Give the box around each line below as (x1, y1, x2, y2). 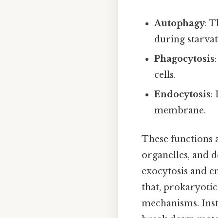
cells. (154, 70, 176, 81)
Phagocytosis (154, 54, 215, 65)
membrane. (154, 105, 206, 116)
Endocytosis (154, 89, 211, 100)
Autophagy (154, 18, 205, 29)
